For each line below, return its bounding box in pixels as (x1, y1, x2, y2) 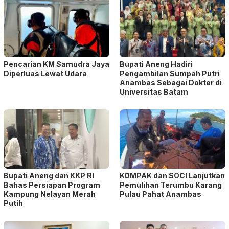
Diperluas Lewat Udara (4, 69, 87, 78)
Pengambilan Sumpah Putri (120, 69, 220, 78)
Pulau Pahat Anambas (120, 190, 201, 199)
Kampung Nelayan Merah (4, 190, 96, 199)
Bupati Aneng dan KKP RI (4, 171, 94, 180)
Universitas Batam (120, 87, 188, 97)
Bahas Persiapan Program (4, 180, 100, 190)
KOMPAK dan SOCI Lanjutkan (120, 171, 225, 180)
